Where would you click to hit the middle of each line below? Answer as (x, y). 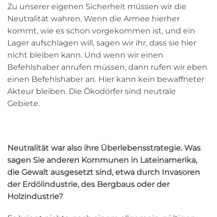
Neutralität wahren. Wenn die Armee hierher (93, 18)
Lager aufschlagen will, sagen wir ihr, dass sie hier (102, 43)
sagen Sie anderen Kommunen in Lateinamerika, (102, 160)
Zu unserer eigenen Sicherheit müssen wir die (97, 6)
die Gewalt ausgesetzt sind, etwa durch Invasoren (104, 172)
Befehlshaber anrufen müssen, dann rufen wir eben (107, 67)
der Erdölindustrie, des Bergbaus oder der (88, 184)
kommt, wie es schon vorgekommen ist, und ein (101, 31)
